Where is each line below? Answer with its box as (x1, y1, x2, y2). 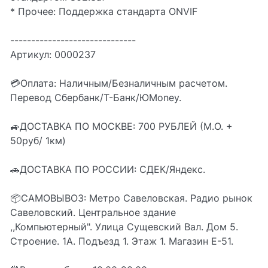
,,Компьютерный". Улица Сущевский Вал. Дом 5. (10, 221, 238, 233)
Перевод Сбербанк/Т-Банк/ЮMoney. (10, 92, 181, 103)
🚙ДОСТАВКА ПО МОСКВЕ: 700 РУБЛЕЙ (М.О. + (10, 120, 233, 132)
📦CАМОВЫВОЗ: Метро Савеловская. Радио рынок (10, 192, 252, 204)
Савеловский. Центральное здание (10, 206, 176, 218)
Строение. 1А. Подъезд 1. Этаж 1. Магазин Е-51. (10, 235, 233, 247)
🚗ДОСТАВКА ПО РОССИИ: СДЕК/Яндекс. (10, 163, 205, 175)
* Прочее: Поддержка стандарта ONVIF (10, 5, 197, 17)
